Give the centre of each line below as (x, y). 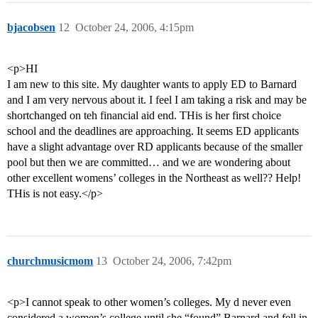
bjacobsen (31, 28)
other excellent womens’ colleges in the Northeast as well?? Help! (154, 178)
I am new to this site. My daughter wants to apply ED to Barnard (152, 84)
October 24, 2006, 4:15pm (135, 28)
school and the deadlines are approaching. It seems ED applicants (153, 131)
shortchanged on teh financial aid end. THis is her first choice (144, 116)
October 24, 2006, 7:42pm (172, 261)
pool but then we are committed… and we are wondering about (149, 163)
